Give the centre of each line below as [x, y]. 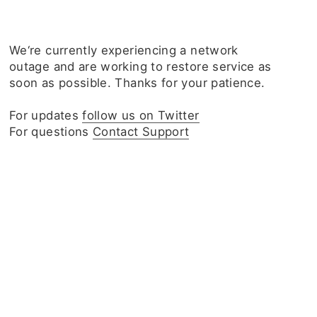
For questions [51, 132]
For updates [46, 115]
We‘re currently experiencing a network [124, 50]
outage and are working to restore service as [140, 67]
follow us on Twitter [141, 115]
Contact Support [141, 132]
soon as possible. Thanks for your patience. [137, 83]
